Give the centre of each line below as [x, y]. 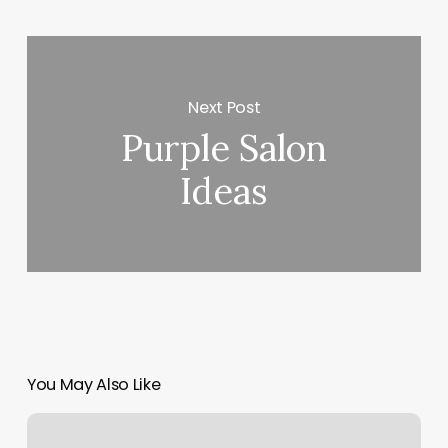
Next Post [224, 107]
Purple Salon [224, 148]
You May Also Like [93, 385]
